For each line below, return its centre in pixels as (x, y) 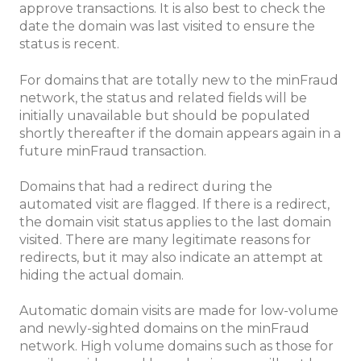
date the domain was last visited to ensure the (167, 27)
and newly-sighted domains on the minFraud (164, 329)
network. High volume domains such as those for (176, 346)
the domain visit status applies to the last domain (175, 222)
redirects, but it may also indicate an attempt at (171, 257)
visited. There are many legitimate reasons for (165, 239)
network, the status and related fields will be (163, 98)
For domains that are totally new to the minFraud (179, 80)
